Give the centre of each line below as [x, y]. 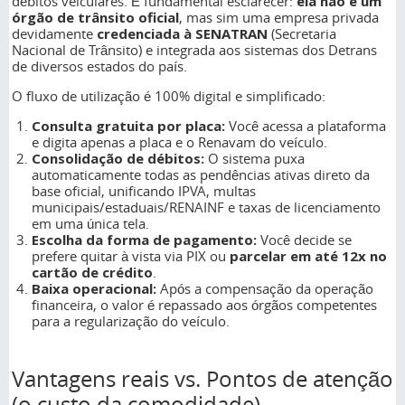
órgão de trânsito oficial [95, 17]
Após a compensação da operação [265, 288]
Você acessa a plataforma [306, 125]
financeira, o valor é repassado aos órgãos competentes [205, 304]
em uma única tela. [91, 223]
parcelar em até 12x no [309, 255]
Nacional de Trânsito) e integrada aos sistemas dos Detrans [194, 49]
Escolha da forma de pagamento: [145, 239]
